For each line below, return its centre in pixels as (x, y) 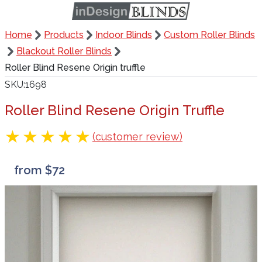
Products (64, 35)
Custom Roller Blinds (209, 35)
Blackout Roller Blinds (64, 51)
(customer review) (137, 137)
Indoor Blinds (124, 35)
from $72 (39, 170)
